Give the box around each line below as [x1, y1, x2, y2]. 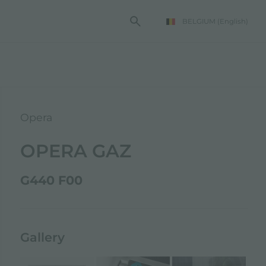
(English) [217, 17, 248, 26]
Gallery [20, 230, 65, 245]
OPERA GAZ [20, 140, 132, 162]
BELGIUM [182, 17, 216, 26]
